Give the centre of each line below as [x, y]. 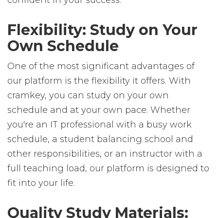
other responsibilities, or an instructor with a [105, 154]
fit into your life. [41, 183]
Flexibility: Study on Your [102, 30]
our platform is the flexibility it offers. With [99, 81]
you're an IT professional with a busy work [100, 125]
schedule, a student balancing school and [100, 139]
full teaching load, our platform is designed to [108, 168]
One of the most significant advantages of [101, 66]
